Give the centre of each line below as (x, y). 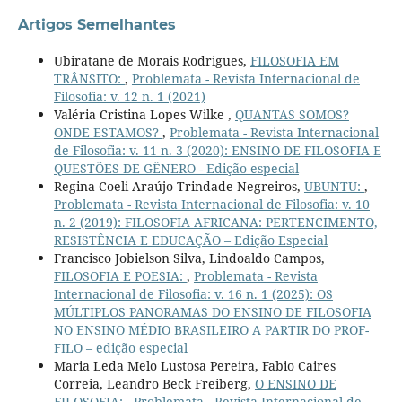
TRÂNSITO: (89, 79)
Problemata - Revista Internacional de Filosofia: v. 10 (211, 205)
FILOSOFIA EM (294, 61)
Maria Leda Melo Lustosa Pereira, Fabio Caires (194, 366)
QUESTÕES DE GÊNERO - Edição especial (176, 169)
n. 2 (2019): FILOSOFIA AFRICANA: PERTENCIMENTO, (215, 223)
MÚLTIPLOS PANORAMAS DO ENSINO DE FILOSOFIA (212, 312)
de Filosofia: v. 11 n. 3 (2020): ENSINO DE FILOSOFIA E (217, 151)
